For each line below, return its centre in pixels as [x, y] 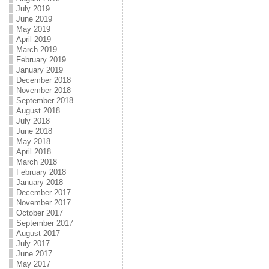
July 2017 [33, 243]
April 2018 [33, 152]
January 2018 [39, 182]
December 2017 [43, 192]
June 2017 [34, 254]
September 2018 [44, 101]
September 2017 [44, 223]
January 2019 [39, 70]
